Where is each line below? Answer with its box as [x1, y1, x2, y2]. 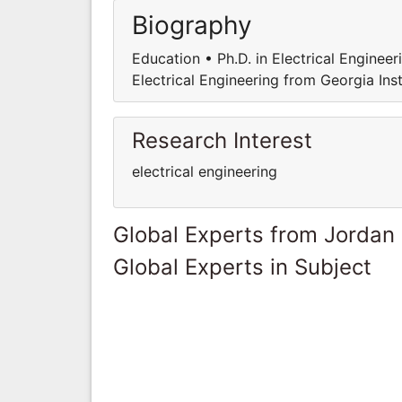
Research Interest [132, 127, 312, 153]
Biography [132, 9, 252, 40]
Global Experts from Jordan [113, 221, 395, 248]
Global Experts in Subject [113, 253, 371, 280]
